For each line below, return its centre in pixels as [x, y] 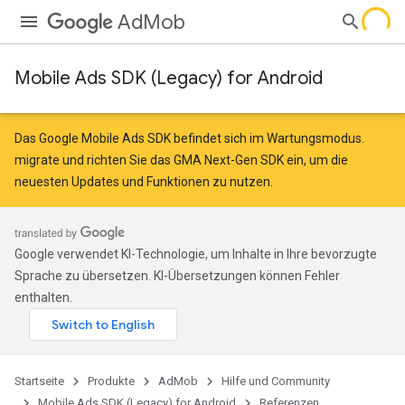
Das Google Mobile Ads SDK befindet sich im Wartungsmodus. [189, 138]
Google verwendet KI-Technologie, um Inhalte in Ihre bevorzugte [196, 254]
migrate [37, 160]
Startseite [39, 381]
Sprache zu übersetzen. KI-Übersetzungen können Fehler [177, 276]
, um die [326, 160]
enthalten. [43, 297]
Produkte [111, 381]
